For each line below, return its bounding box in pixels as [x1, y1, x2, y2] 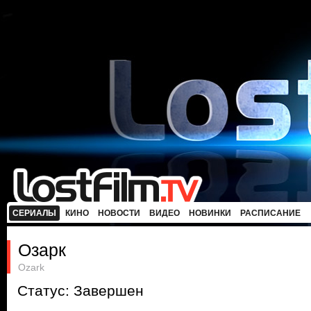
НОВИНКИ [189, 208, 231, 218]
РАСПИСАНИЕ [240, 208, 301, 218]
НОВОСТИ [98, 208, 140, 218]
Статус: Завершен [17, 283, 144, 299]
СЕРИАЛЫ [12, 208, 56, 218]
